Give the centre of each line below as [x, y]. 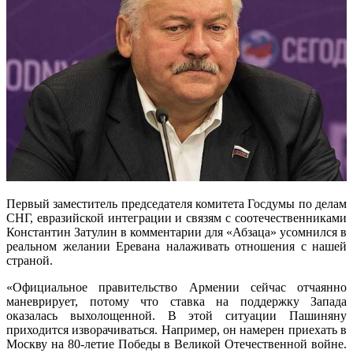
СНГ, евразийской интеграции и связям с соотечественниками [176, 217]
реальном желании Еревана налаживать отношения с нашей [176, 246]
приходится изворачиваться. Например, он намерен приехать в [176, 329]
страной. [30, 260]
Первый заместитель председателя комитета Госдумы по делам [176, 203]
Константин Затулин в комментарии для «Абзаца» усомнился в [176, 232]
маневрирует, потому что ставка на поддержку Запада [176, 301]
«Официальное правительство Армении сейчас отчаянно [176, 287]
